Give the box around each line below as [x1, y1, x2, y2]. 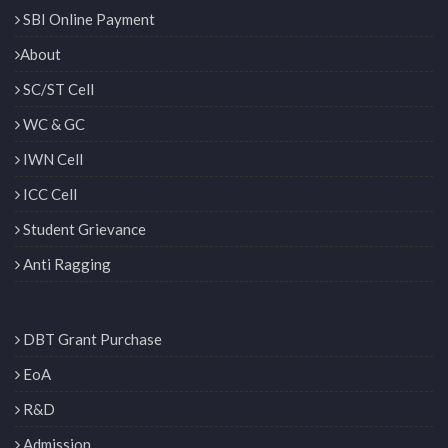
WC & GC [20, 115, 85, 134]
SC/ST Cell [20, 80, 94, 99]
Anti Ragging [20, 255, 111, 274]
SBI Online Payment [20, 10, 155, 29]
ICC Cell [20, 185, 77, 204]
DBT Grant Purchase [20, 330, 162, 349]
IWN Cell [20, 150, 83, 169]
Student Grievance [20, 220, 146, 239]
